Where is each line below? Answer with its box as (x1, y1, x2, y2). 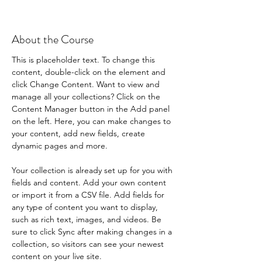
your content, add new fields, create (12, 128, 147, 139)
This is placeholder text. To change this (12, 54, 157, 65)
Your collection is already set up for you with (12, 165, 175, 175)
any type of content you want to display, (12, 202, 160, 212)
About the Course (12, 31, 94, 48)
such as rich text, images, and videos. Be (12, 214, 164, 225)
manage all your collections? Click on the (12, 91, 163, 102)
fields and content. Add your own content (12, 177, 168, 188)
